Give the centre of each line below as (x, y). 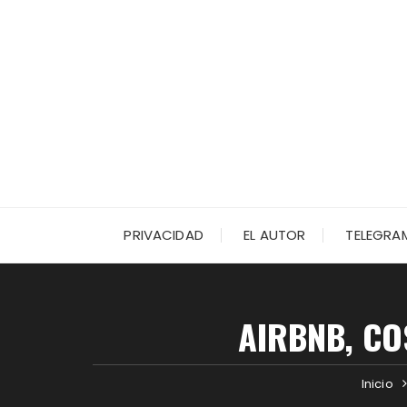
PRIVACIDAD (164, 235)
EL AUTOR (275, 235)
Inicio (377, 384)
